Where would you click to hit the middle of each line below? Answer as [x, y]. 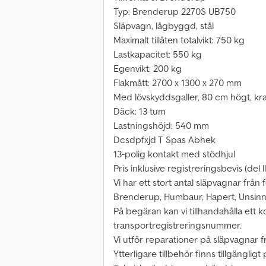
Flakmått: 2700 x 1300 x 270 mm [178, 83]
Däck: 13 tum [140, 111]
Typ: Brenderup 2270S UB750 [175, 12]
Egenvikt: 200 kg [148, 69]
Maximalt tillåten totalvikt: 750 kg [179, 40]
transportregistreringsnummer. [178, 225]
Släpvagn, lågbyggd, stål [164, 26]
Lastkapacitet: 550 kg [158, 54]
